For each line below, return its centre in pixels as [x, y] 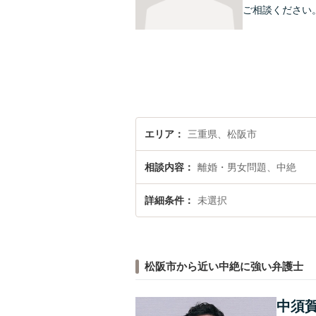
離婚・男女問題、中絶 [247, 167]
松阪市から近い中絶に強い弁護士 [224, 266]
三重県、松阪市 [222, 134]
